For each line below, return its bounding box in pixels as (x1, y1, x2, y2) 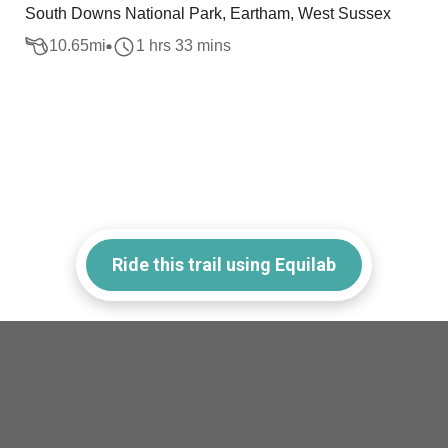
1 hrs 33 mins (136, 37, 232, 55)
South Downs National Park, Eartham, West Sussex (25, 5, 392, 22)
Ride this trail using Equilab (112, 253, 336, 275)
